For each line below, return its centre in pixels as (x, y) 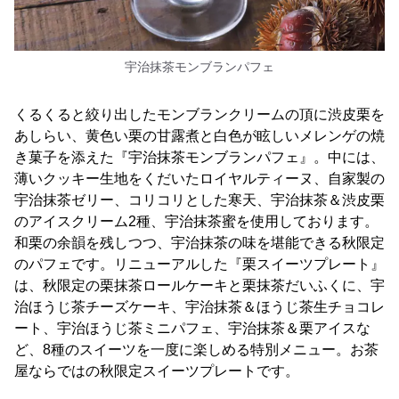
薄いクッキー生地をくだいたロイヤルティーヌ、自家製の (199, 179)
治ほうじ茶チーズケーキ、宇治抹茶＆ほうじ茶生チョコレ (199, 307)
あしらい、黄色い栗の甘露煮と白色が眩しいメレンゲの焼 (199, 136)
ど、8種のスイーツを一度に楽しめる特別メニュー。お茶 (196, 350)
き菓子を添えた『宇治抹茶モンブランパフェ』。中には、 (199, 158)
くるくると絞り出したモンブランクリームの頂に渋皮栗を (199, 115)
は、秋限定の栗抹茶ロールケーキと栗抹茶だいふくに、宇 (199, 286)
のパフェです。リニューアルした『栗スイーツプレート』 (199, 265)
